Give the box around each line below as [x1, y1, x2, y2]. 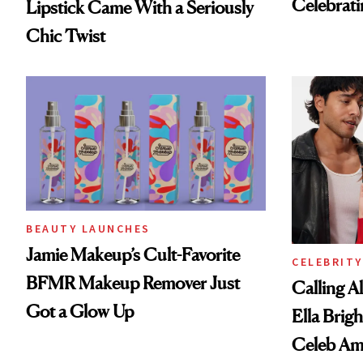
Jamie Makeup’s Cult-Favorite [26, 244, 240, 266]
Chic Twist [26, 24, 105, 46]
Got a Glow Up [26, 301, 134, 322]
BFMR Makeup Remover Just [26, 272, 240, 294]
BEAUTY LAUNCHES [26, 221, 151, 237]
